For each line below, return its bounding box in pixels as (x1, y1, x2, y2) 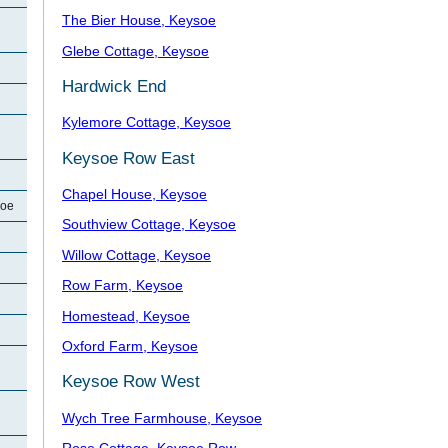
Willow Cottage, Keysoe (62, 246, 211, 263)
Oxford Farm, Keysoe (62, 338, 198, 355)
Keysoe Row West (62, 371, 200, 392)
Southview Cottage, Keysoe (62, 216, 236, 233)
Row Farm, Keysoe (62, 277, 183, 294)
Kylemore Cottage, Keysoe (62, 114, 231, 131)
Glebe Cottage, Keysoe (62, 42, 209, 59)
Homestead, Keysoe (62, 307, 190, 324)
